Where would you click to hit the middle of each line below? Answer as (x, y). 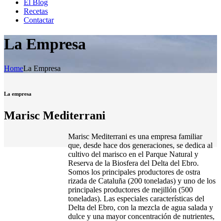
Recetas (36, 11)
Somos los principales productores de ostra (134, 172)
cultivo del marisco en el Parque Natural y (133, 154)
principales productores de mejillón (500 (130, 189)
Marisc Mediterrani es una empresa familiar (135, 136)
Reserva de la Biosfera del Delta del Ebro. (133, 163)
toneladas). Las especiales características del (136, 198)
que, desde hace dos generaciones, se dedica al (140, 145)
